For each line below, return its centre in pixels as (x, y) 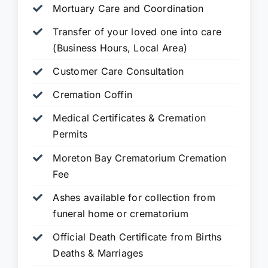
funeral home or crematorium (121, 213)
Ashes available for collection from (134, 197)
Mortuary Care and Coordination (128, 8)
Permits (70, 134)
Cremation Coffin (93, 95)
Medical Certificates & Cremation (130, 118)
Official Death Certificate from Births (137, 237)
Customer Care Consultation (118, 71)
